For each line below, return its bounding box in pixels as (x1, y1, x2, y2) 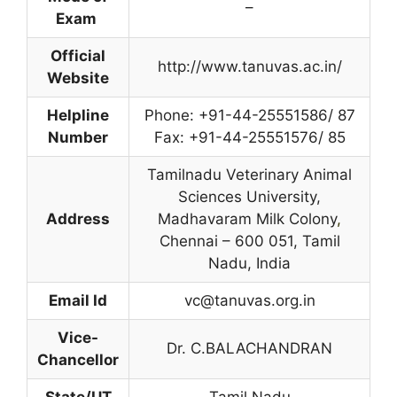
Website (47, 68, 109, 87)
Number (48, 128, 108, 146)
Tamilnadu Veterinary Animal (147, 165, 352, 183)
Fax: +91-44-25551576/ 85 (153, 128, 346, 146)
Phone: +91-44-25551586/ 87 (144, 105, 355, 124)
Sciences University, (178, 187, 321, 206)
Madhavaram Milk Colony (158, 209, 337, 228)
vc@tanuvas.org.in (183, 291, 315, 309)
